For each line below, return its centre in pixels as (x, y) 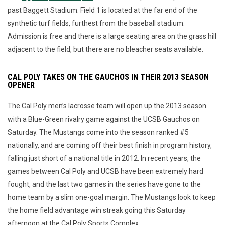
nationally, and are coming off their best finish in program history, (110, 145)
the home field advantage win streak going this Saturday (97, 210)
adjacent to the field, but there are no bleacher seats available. (106, 49)
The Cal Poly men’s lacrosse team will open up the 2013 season (107, 106)
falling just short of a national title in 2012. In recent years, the (104, 158)
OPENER (21, 85)
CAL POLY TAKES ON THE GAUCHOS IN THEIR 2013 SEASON (108, 77)
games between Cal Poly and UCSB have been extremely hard (105, 171)
